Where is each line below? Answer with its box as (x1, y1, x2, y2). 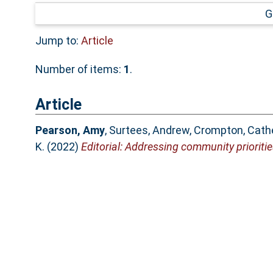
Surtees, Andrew (108, 124, 190, 137)
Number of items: (35, 62, 124, 76)
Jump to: (35, 34, 81, 47)
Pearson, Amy (35, 124, 105, 137)
